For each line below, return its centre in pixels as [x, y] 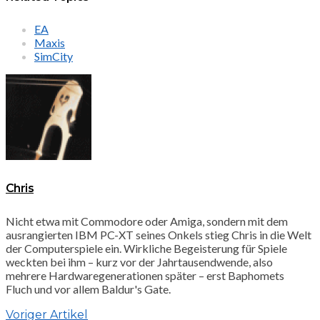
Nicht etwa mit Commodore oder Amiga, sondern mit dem [147, 221]
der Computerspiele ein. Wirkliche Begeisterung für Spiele [146, 248]
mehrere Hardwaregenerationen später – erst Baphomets [145, 275]
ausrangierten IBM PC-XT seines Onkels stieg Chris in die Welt [159, 234]
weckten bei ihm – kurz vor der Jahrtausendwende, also [139, 261]
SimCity [54, 56]
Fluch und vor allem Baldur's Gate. [88, 289]
